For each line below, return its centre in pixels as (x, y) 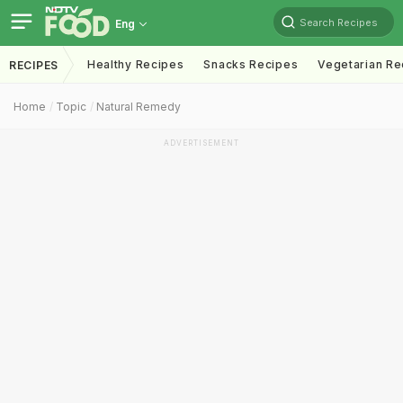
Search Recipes (339, 22)
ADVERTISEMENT (201, 143)
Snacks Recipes (251, 64)
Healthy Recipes (135, 64)
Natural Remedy (139, 107)
